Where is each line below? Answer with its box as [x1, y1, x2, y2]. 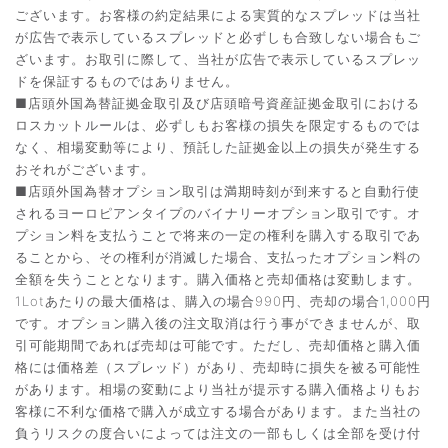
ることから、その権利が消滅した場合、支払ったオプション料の [15, 249, 421, 265]
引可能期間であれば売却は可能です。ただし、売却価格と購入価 [15, 337, 421, 353]
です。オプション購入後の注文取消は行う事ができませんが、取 [15, 315, 421, 331]
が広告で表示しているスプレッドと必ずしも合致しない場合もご [15, 29, 421, 45]
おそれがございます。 [15, 161, 155, 177]
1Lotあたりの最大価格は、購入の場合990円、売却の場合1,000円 [15, 293, 431, 309]
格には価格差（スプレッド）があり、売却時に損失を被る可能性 [15, 359, 421, 375]
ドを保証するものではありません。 [15, 73, 239, 89]
